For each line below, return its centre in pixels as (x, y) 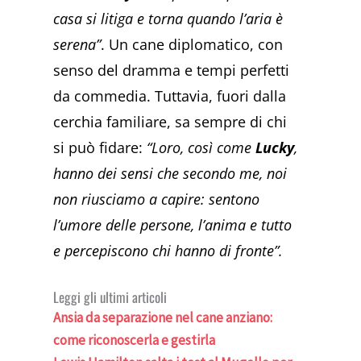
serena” (77, 44)
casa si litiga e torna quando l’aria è (168, 18)
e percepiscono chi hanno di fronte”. (168, 250)
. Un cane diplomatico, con (192, 44)
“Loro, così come (201, 147)
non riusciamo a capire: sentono (157, 199)
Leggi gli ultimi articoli (110, 297)
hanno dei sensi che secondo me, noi (170, 173)
